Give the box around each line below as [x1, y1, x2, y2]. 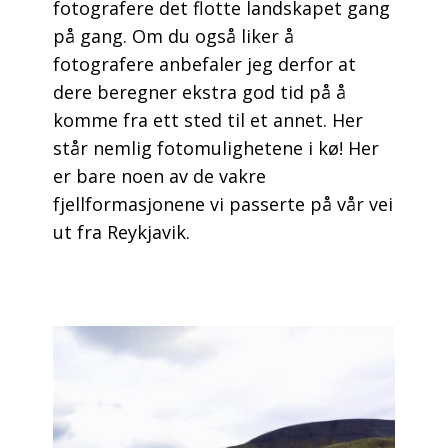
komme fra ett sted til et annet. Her [52, 108, 363, 133]
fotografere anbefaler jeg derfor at [52, 52, 356, 77]
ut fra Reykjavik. [52, 220, 190, 245]
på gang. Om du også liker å [52, 24, 294, 49]
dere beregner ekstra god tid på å [52, 80, 346, 105]
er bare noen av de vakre [52, 164, 266, 189]
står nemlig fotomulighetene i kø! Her [52, 136, 379, 161]
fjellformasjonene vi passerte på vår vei [52, 192, 393, 217]
